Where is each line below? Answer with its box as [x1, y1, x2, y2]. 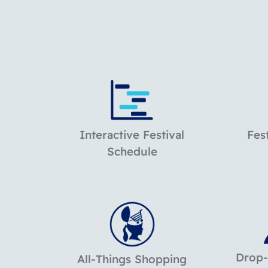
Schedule [106, 144, 157, 159]
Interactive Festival [80, 127, 185, 142]
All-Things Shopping [77, 252, 187, 267]
